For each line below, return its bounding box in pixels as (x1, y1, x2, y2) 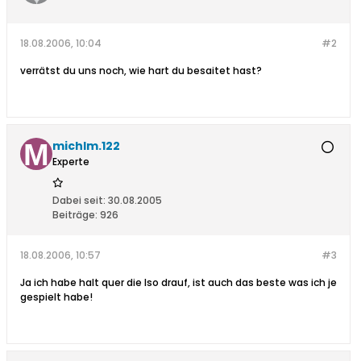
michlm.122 (52, 138, 120, 155)
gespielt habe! (20, 290, 93, 305)
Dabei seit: (52, 193, 106, 208)
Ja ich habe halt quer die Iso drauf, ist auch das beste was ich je (20, 276, 337, 290)
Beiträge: (52, 208, 98, 222)
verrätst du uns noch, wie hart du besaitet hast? (20, 64, 262, 78)
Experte (52, 155, 89, 169)
